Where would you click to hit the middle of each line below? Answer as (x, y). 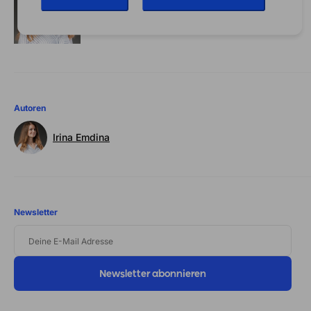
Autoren (30, 108)
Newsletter (36, 212)
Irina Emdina (81, 137)
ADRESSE (33, 260)
